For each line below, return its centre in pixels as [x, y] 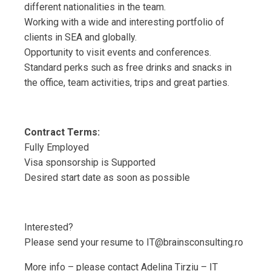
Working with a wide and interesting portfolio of [124, 22]
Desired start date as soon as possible [107, 178]
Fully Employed [57, 148]
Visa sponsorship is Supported [90, 163]
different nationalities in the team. [95, 7]
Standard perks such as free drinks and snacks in [128, 68]
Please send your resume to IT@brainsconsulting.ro [134, 243]
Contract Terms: [62, 132]
